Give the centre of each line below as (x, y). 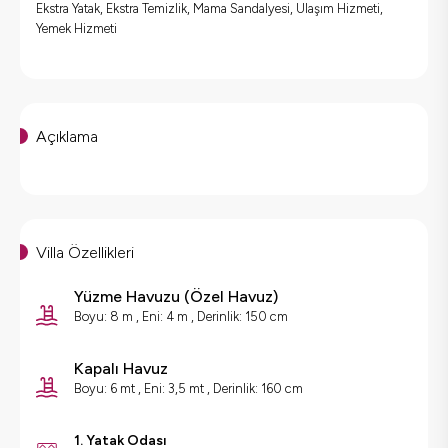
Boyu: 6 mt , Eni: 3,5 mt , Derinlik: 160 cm (188, 389)
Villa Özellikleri (85, 253)
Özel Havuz (231, 297)
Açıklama (67, 137)
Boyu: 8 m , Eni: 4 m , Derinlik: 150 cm (181, 317)
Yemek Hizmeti (76, 29)
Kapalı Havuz (121, 369)
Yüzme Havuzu (127, 297)
